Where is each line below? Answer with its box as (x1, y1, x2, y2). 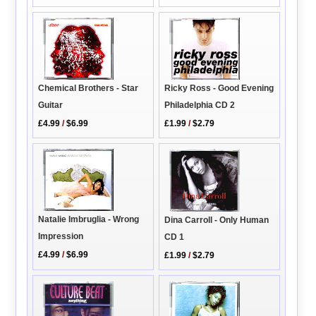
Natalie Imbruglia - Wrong (38, 214, 140, 225)
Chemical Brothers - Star (38, 83, 139, 94)
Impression (38, 231, 84, 242)
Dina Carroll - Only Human (164, 215, 269, 226)
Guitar (38, 100, 63, 111)
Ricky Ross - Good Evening (164, 83, 274, 93)
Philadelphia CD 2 (164, 99, 236, 110)
